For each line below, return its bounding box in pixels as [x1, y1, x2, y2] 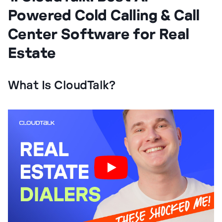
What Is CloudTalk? [8, 80, 115, 92]
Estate [8, 44, 56, 61]
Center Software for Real [8, 25, 189, 42]
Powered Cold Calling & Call [8, 6, 200, 23]
